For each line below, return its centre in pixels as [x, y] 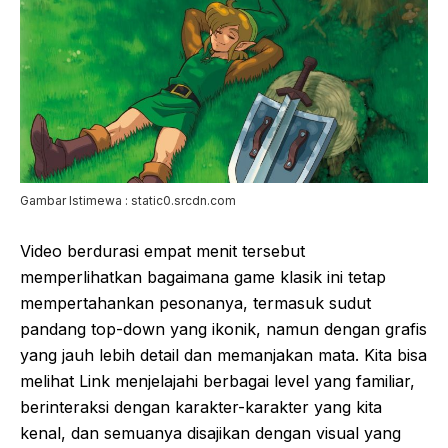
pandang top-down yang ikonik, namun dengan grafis [223, 329]
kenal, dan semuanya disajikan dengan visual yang [210, 433]
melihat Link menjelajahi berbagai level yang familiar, [217, 381]
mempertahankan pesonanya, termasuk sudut [195, 303]
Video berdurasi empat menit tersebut [162, 251]
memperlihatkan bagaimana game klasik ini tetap [203, 277]
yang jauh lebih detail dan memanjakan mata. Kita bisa [223, 355]
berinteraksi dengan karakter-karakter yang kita [201, 407]
